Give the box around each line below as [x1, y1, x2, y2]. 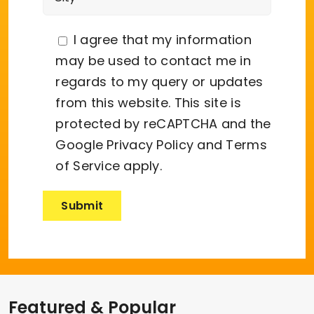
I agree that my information [73, 30, 252, 48]
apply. [120, 156, 163, 175]
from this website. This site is [55, 93, 241, 111]
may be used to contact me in [55, 51, 251, 69]
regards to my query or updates [55, 72, 264, 90]
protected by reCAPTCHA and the [55, 114, 271, 132]
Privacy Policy [107, 135, 194, 153]
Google [55, 135, 107, 153]
